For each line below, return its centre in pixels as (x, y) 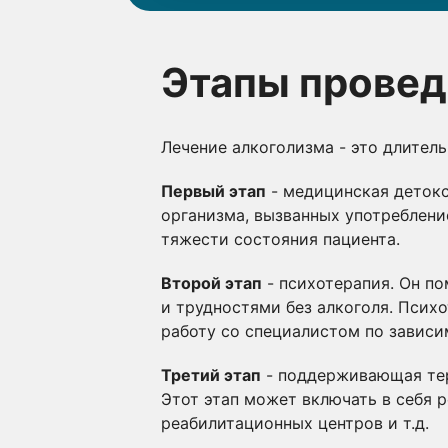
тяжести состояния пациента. (280, 239)
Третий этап (211, 375)
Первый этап (213, 191)
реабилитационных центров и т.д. (295, 423)
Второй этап (211, 283)
